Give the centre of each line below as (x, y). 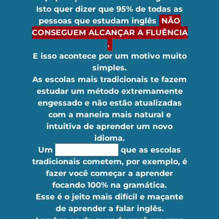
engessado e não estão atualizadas (109, 103)
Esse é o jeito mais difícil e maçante (109, 197)
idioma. (109, 138)
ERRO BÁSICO (87, 150)
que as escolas (150, 150)
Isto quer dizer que (76, 9)
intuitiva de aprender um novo (109, 126)
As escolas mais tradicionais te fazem (109, 79)
